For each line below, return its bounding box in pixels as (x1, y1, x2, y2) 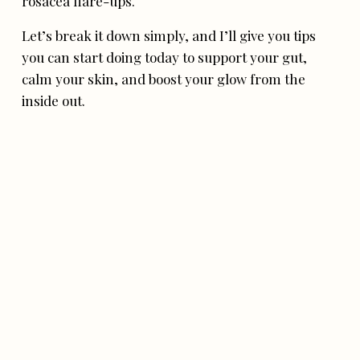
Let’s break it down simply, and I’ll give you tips (22, 27, 317, 44)
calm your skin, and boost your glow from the (22, 70, 306, 88)
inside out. (22, 92, 86, 109)
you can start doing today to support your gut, (22, 48, 308, 66)
